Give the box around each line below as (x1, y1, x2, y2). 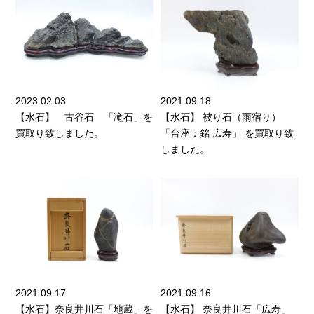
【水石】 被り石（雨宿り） (161, 111, 281, 123)
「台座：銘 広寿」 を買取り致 (161, 127, 294, 139)
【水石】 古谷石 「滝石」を (15, 111, 153, 123)
